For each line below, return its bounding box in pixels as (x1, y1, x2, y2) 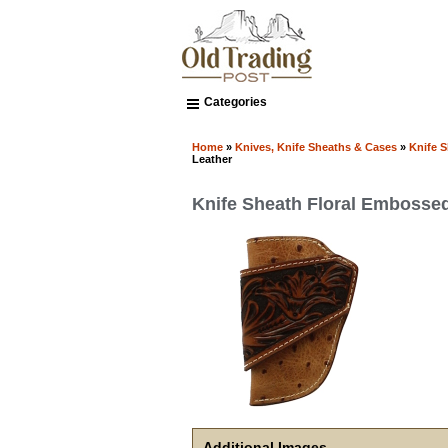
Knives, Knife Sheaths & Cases (235, 140, 397, 153)
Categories (204, 95, 267, 110)
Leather (192, 152, 232, 165)
